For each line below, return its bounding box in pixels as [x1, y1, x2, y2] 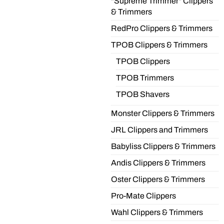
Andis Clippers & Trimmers [111, 158, 205, 167]
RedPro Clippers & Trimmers [111, 24, 212, 32]
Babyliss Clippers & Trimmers [111, 142, 215, 150]
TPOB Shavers [116, 90, 169, 98]
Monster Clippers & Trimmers [111, 109, 214, 117]
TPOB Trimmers [116, 73, 174, 82]
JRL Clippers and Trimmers [111, 125, 208, 134]
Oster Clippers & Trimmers [111, 175, 205, 183]
